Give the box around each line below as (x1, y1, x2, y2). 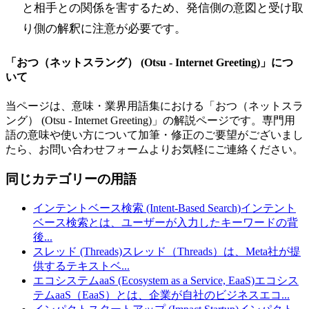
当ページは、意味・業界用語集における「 (6, 100, 215, 112)
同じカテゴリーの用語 (6, 171, 137, 186)
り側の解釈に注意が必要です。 (22, 21, 186, 35)
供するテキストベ (33, 259, 121, 272)
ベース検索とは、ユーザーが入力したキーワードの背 (33, 216, 298, 228)
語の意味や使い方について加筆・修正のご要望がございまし (6, 129, 303, 141)
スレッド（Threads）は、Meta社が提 (122, 245, 301, 257)
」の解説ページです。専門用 (152, 114, 295, 127)
